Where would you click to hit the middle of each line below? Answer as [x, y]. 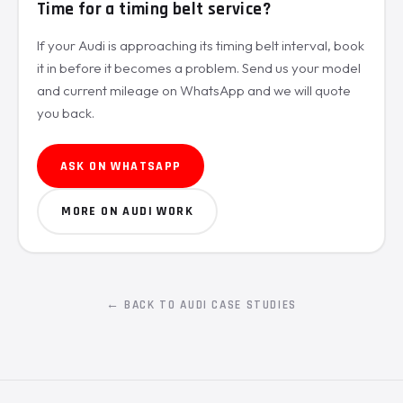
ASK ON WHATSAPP [121, 166]
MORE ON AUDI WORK [128, 212]
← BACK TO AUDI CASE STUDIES [201, 304]
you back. [66, 112]
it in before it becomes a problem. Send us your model [199, 67]
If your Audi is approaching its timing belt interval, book [201, 45]
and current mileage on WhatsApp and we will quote [194, 90]
